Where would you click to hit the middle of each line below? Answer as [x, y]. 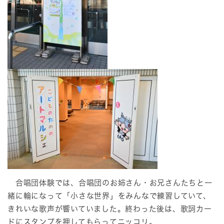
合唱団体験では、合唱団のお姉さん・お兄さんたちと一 [110, 183]
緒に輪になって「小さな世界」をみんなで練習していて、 [109, 196]
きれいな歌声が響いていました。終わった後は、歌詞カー [110, 209]
